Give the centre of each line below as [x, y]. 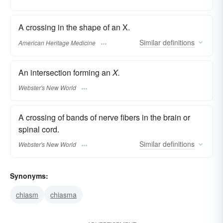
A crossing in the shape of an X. [74, 27]
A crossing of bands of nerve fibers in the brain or [104, 117]
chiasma [63, 195]
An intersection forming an [65, 72]
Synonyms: [29, 176]
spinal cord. [39, 129]
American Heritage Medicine [57, 42]
